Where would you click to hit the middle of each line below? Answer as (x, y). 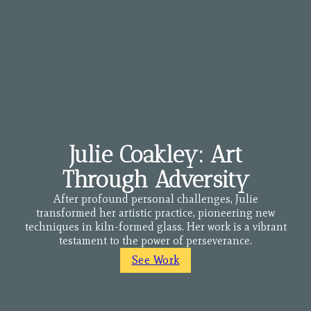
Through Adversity (155, 180)
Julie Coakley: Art (155, 155)
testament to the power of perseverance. (155, 241)
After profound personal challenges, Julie (155, 199)
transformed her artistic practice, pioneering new (155, 213)
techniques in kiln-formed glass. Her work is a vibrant (155, 227)
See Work (155, 260)
